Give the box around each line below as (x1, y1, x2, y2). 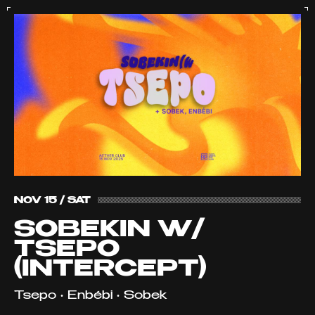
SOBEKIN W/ (14, 218, 205, 241)
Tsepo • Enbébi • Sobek (14, 290, 167, 302)
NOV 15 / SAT (14, 195, 91, 205)
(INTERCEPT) (14, 257, 207, 281)
